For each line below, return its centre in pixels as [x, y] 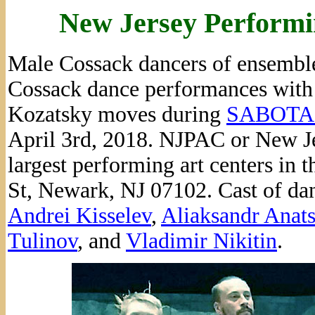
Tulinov [43, 241]
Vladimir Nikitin [201, 241]
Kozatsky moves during [117, 115]
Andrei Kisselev [79, 216]
